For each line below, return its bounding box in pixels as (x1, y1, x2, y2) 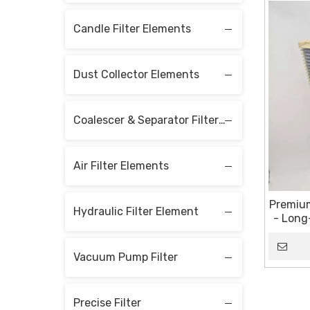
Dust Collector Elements (73, 67, 199, 81)
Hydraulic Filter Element (73, 204, 199, 218)
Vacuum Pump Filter (73, 250, 178, 264)
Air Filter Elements (73, 158, 169, 172)
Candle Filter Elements (73, 21, 191, 35)
